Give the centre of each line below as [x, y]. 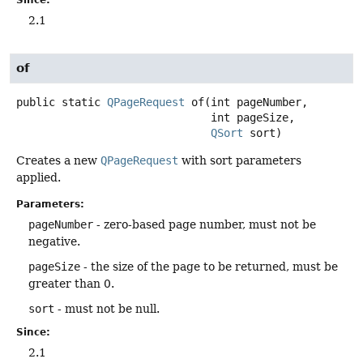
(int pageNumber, [256, 102]
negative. [54, 241]
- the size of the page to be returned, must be [209, 266]
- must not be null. [107, 308]
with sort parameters [240, 160]
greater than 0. [71, 283]
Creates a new [58, 160]
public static [58, 102]
